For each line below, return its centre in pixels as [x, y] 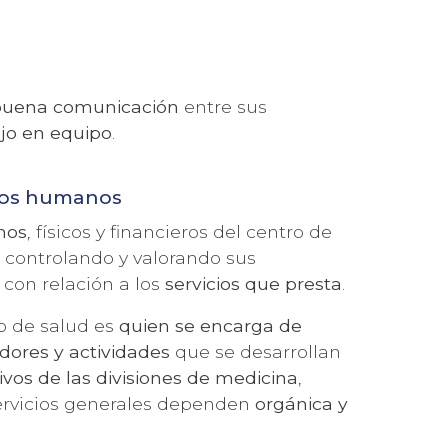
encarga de [251, 325]
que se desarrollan [256, 351]
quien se [157, 325]
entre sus [223, 106]
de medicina [243, 377]
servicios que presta [254, 283]
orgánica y [302, 403]
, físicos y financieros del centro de [180, 231]
